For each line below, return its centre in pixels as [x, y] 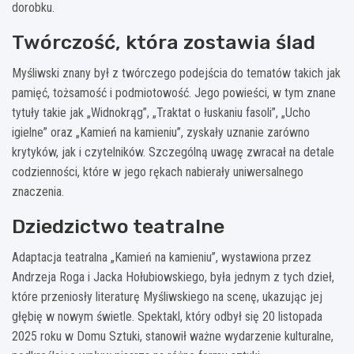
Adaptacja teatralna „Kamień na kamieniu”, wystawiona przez [162, 257]
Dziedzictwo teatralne [118, 226]
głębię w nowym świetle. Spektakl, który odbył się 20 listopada [167, 316]
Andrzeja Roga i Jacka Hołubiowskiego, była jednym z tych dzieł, [173, 277]
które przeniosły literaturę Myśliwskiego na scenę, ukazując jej [167, 296]
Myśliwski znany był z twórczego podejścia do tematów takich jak [176, 73]
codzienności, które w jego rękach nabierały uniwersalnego [158, 171]
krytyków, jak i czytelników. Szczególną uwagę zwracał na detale [173, 152]
